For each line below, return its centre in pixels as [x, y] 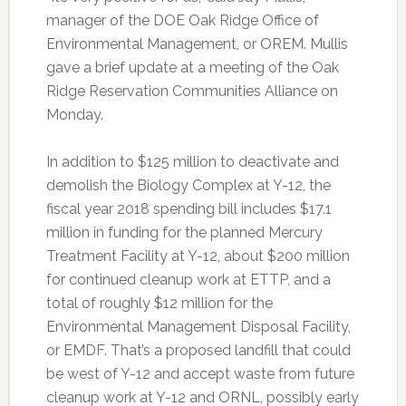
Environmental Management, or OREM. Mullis [197, 44]
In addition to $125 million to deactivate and [192, 162]
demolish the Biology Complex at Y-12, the [188, 186]
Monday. [74, 115]
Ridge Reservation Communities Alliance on [192, 92]
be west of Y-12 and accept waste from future [200, 374]
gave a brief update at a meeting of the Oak [192, 68]
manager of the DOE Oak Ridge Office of [182, 21]
